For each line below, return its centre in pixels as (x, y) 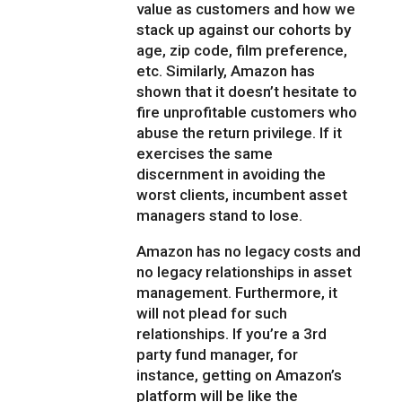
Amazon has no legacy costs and (249, 252)
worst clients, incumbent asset (242, 195)
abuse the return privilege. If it (240, 133)
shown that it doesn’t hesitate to (247, 92)
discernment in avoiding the (232, 175)
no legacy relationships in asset (245, 272)
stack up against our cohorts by (244, 30)
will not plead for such (212, 314)
